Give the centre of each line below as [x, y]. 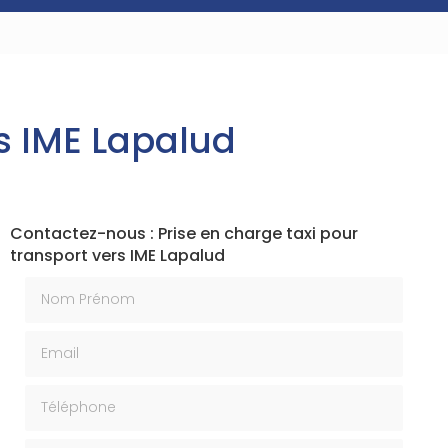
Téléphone [65, 394]
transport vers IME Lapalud [117, 255]
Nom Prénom [73, 286]
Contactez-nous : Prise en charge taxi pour [183, 233]
